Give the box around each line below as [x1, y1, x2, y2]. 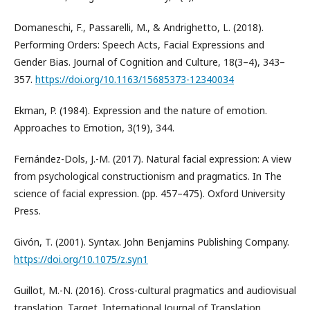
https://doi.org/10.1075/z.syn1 [14, 253, 148, 266]
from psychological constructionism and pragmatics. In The [14, 170, 282, 183]
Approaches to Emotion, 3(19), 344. [14, 121, 174, 134]
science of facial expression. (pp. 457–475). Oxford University [14, 187, 285, 200]
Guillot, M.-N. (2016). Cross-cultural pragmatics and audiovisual [14, 284, 296, 297]
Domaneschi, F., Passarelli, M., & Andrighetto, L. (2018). [14, 21, 264, 34]
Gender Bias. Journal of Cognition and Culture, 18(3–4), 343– [14, 55, 285, 69]
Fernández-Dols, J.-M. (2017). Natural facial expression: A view [14, 152, 291, 165]
